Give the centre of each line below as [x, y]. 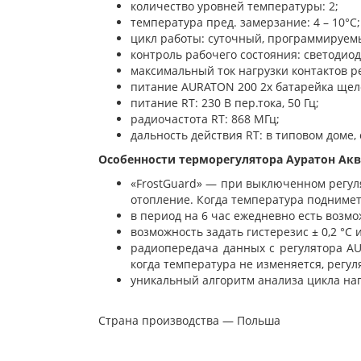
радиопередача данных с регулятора [239, 248]
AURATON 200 [221, 87]
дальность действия [188, 135]
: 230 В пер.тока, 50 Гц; [257, 103]
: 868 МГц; [252, 119]
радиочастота [171, 119]
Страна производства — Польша [191, 321]
